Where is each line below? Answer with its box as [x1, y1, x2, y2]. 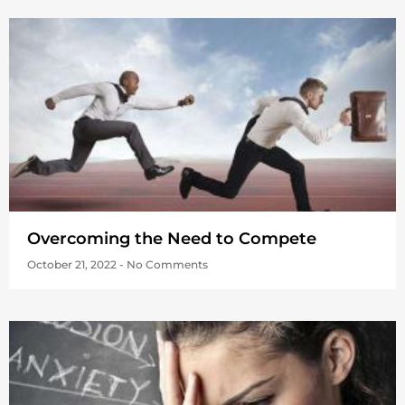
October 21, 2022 [27, 258, 119, 272]
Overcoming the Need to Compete [27, 229, 316, 250]
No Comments [124, 258, 208, 272]
